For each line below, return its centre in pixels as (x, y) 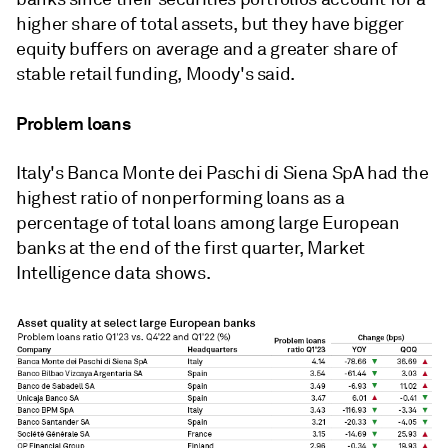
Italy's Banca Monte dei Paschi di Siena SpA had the (222, 172)
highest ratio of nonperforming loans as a (180, 197)
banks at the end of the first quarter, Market (190, 247)
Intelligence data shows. (113, 272)
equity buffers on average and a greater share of (207, 48)
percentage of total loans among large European (208, 222)
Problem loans (73, 123)
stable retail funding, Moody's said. (156, 73)
